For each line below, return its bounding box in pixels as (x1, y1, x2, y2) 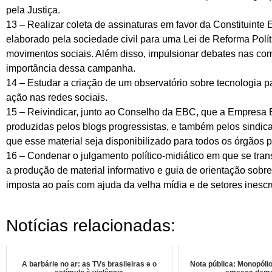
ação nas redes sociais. (6, 92, 107, 103)
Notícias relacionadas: (6, 216, 175, 236)
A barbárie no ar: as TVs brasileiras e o (21, 260, 157, 269)
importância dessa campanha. (6, 63, 135, 73)
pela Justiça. (6, 4, 60, 15)
